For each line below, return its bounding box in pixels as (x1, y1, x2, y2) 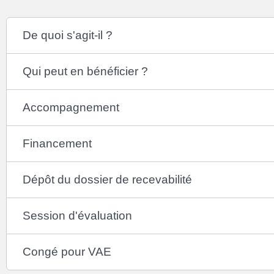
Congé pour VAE (23, 245, 112, 258)
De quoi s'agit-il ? (23, 28, 113, 42)
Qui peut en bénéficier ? (23, 64, 149, 78)
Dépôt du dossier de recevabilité (23, 172, 193, 186)
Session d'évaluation (23, 209, 133, 222)
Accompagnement (23, 100, 120, 114)
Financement (23, 136, 92, 150)
